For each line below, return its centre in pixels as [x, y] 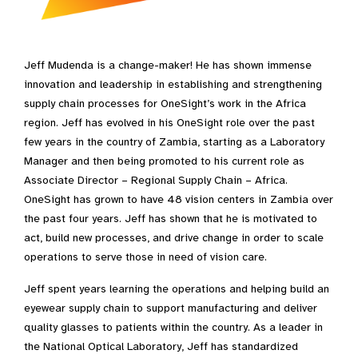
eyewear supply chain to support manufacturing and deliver [171, 308]
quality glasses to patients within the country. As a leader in [173, 328]
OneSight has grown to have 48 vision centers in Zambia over [179, 200]
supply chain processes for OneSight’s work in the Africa [165, 104]
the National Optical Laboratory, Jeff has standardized [161, 347]
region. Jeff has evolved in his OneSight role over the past [169, 123]
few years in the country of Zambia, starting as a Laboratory [174, 142]
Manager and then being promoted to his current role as [164, 161]
